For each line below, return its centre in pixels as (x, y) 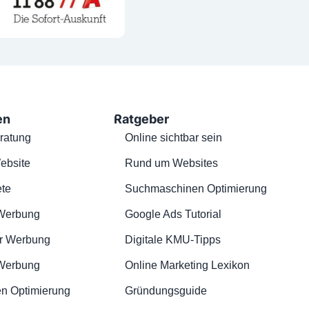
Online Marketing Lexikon (187, 265)
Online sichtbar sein (173, 137)
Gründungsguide (166, 290)
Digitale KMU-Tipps (172, 239)
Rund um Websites (171, 163)
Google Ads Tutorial (173, 214)
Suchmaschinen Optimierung (196, 188)
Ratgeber (141, 119)
